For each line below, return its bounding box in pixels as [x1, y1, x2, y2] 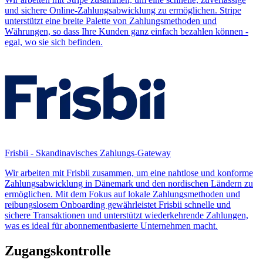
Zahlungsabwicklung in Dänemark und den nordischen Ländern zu [5, 178, 253, 189]
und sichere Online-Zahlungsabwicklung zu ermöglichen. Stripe [5, 5, 241, 16]
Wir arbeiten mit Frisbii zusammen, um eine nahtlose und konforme [5, 168, 253, 178]
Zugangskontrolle [5, 243, 111, 259]
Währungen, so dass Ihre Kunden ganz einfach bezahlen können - [5, 26, 248, 37]
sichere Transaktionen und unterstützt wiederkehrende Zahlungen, [5, 210, 248, 221]
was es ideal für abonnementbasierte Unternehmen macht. [5, 221, 218, 231]
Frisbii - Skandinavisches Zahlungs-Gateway [5, 148, 171, 159]
